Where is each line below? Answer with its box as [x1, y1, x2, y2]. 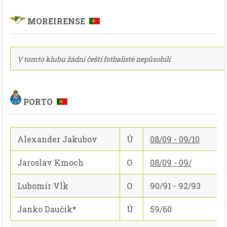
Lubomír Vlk [17, 180, 68, 191]
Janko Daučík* [17, 204, 77, 214]
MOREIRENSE [25, 16, 89, 26]
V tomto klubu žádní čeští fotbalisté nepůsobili [17, 54, 170, 64]
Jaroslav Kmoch [17, 157, 84, 168]
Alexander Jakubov [17, 134, 97, 144]
